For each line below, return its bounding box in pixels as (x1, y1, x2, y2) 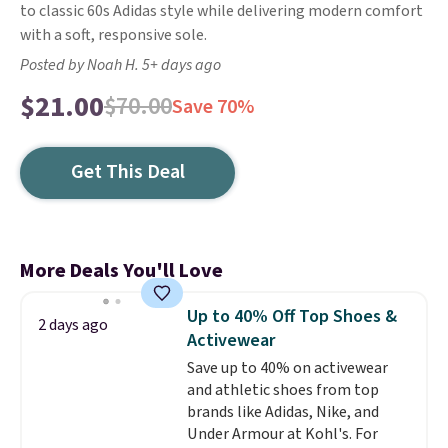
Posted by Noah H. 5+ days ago (20, 54, 221, 76)
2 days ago (38, 314, 108, 336)
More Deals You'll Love (20, 257, 223, 285)
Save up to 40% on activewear (186, 357, 388, 379)
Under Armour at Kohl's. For (186, 423, 378, 445)
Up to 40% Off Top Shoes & (186, 304, 397, 329)
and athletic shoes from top (186, 379, 379, 401)
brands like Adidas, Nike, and (186, 401, 379, 423)
